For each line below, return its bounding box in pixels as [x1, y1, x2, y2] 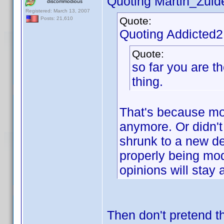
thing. [132, 74, 163, 88]
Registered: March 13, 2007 [25, 8, 90, 13]
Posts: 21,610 [39, 15, 73, 21]
